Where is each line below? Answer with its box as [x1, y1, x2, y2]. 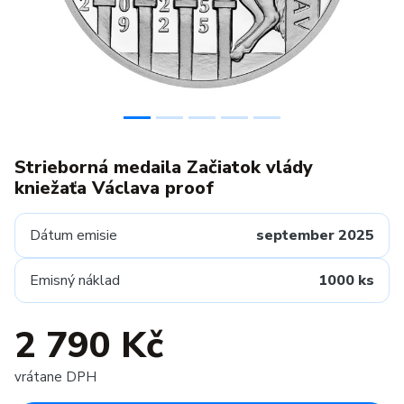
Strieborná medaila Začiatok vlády [14, 155, 313, 179]
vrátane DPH [14, 368, 96, 386]
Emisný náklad [30, 271, 120, 290]
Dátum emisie [30, 225, 117, 245]
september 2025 [256, 225, 374, 245]
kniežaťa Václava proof [14, 176, 214, 200]
